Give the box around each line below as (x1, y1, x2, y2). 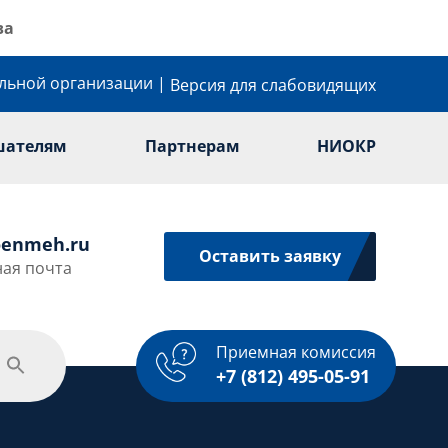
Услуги (272, 342, 330, 365)
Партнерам (144, 134, 240, 157)
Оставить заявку (199, 245, 341, 268)
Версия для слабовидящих (170, 73, 376, 96)
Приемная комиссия (216, 340, 376, 363)
